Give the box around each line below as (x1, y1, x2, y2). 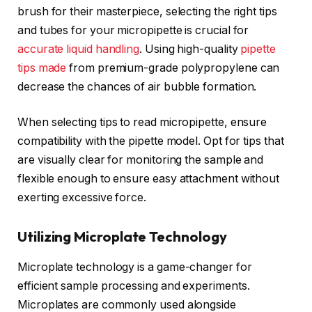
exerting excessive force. (17, 191, 147, 205)
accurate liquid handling (17, 42, 140, 56)
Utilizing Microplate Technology (17, 228, 227, 246)
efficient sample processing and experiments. (17, 279, 250, 293)
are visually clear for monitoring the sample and (17, 153, 264, 167)
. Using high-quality (139, 42, 241, 56)
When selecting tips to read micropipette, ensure (17, 116, 267, 130)
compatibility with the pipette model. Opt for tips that (17, 134, 284, 148)
